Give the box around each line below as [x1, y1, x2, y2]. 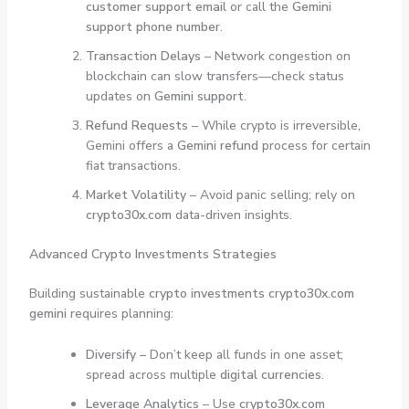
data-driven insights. [171, 206, 292, 225]
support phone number [85, 18, 220, 37]
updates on [85, 88, 154, 106]
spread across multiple [85, 365, 220, 383]
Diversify [85, 345, 136, 363]
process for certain [257, 137, 371, 155]
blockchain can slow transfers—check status [85, 68, 344, 86]
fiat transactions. [85, 157, 181, 175]
